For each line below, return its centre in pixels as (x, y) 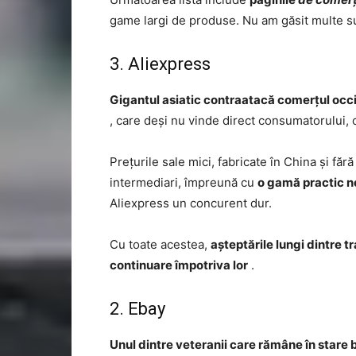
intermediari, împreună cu (184, 182)
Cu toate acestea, (160, 244)
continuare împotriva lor (179, 265)
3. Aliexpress (160, 64)
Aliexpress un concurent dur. (191, 203)
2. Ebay (137, 309)
